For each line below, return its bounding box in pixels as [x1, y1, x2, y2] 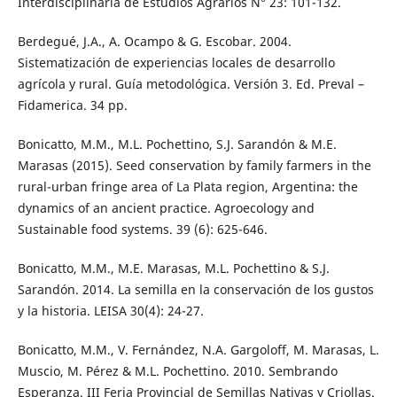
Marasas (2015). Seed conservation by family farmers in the [17, 157, 371, 175]
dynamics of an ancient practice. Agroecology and [17, 199, 315, 217]
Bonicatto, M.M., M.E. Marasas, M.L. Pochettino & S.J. [17, 260, 330, 277]
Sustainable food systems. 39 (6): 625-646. [17, 221, 268, 238]
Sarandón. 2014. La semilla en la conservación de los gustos [17, 281, 374, 299]
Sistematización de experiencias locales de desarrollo [17, 54, 335, 72]
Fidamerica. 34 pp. [17, 97, 128, 114]
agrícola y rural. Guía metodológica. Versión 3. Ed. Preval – [17, 75, 364, 93]
